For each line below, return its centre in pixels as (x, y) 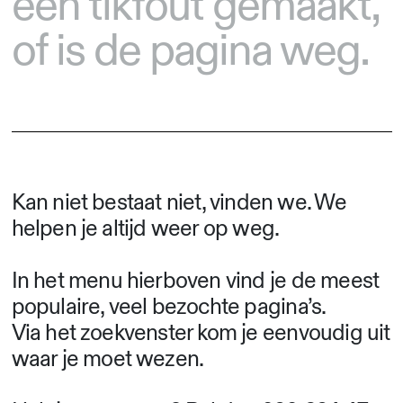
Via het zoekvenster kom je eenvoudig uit (201, 333)
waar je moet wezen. (107, 359)
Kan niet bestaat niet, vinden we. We (179, 202)
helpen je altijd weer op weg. (145, 228)
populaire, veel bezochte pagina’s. (169, 307)
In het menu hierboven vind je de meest (195, 281)
